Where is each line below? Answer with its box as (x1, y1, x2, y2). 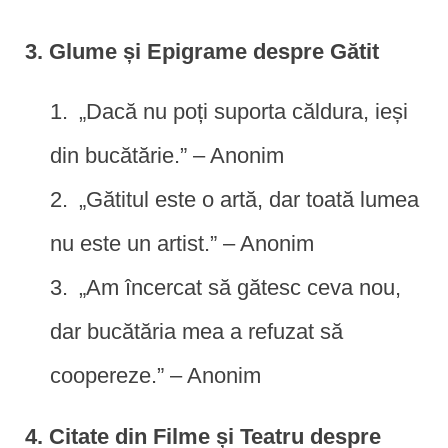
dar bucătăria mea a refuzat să (50, 318, 343, 344)
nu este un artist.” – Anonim (50, 230, 314, 256)
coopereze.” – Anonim (50, 362, 261, 388)
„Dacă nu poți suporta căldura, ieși (79, 98, 408, 124)
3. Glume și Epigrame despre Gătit (25, 38, 379, 64)
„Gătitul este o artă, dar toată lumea (79, 186, 419, 212)
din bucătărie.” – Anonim (50, 142, 284, 168)
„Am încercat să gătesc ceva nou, (79, 274, 401, 300)
